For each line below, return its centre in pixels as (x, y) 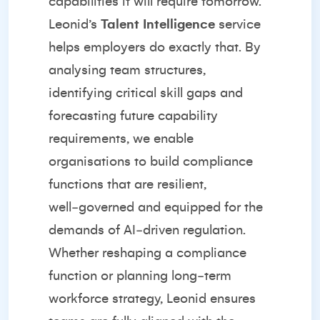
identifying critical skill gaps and (146, 93)
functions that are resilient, (127, 184)
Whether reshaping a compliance (147, 253)
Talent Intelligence (158, 24)
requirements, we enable (121, 139)
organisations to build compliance (151, 161)
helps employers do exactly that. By (155, 47)
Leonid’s (75, 24)
